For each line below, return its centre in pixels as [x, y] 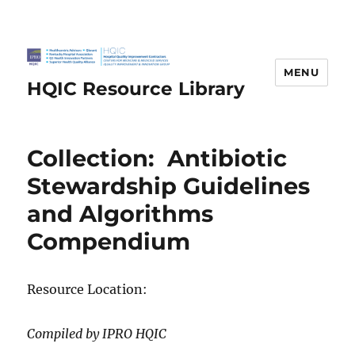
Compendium [109, 241]
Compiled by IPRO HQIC [97, 333]
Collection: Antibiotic [157, 158]
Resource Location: [88, 289]
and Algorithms [120, 214]
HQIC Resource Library [136, 89]
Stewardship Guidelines [169, 186]
